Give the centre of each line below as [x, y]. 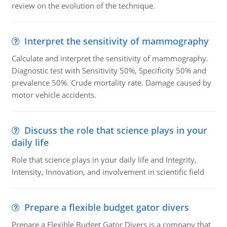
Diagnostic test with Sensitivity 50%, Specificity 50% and [109, 70]
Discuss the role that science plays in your [116, 130]
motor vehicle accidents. [54, 95]
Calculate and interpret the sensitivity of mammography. [110, 58]
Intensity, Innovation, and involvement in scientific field [108, 172]
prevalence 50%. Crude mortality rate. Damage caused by [111, 83]
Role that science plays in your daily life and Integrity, [104, 160]
